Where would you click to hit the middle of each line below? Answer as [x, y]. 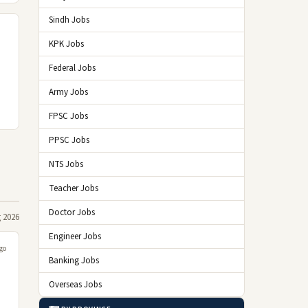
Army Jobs [68, 92]
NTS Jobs [66, 164]
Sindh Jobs [69, 20]
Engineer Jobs [75, 236]
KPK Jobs [66, 44]
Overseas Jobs [75, 285]
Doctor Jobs [72, 212]
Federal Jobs [72, 68]
